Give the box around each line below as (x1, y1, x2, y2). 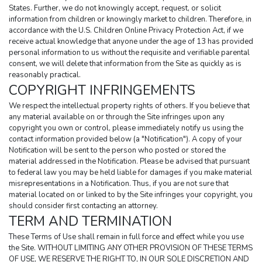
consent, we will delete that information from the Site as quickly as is (9, 58, 242, 70)
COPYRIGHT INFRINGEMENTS (9, 81, 195, 100)
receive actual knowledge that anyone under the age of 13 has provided (9, 36, 253, 47)
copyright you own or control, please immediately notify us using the (9, 123, 243, 134)
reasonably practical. (9, 70, 81, 81)
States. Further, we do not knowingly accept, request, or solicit (9, 3, 221, 14)
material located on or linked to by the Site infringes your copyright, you (9, 189, 253, 201)
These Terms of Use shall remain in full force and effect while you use (9, 232, 244, 243)
